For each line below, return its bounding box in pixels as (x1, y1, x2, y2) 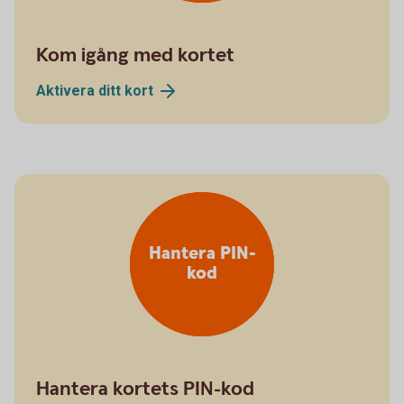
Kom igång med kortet (36, 41, 234, 69)
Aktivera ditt (36, 81, 124, 99)
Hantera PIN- (148, 242, 256, 267)
